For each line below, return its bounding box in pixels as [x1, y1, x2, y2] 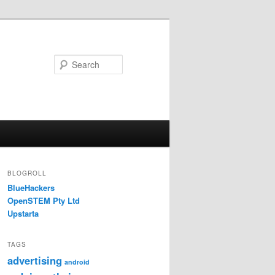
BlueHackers [7, 182, 55, 194]
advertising [7, 252, 62, 268]
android [64, 257, 90, 266]
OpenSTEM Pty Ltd [7, 195, 80, 207]
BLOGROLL [7, 169, 47, 178]
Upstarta [7, 207, 39, 220]
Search [123, 55, 152, 68]
